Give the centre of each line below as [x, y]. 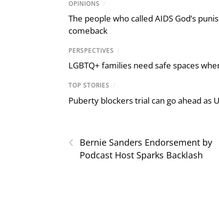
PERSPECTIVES [91, 51]
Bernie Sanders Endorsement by [146, 142]
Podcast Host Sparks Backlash [141, 155]
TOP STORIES [89, 86]
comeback [88, 31]
